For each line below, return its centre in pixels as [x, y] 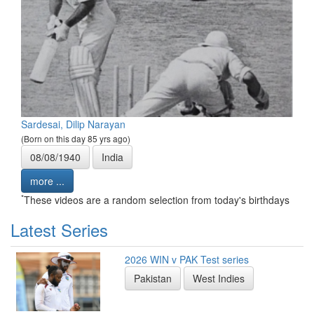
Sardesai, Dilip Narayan [73, 124]
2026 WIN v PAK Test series [187, 260]
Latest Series [59, 230]
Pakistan [153, 279]
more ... [47, 181]
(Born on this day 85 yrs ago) [76, 139]
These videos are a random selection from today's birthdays [157, 200]
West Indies [219, 279]
